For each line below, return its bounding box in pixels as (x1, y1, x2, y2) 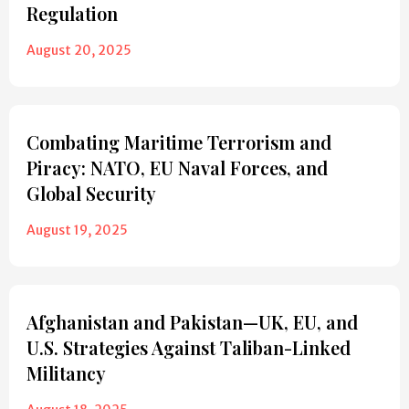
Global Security (26, 181, 156, 206)
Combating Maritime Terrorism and (26, 130, 331, 155)
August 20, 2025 (26, 42, 131, 59)
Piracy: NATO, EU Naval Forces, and (26, 155, 328, 181)
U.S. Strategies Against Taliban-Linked (26, 335, 351, 361)
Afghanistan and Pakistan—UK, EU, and (26, 309, 358, 335)
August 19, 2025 (26, 222, 128, 239)
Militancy (26, 361, 106, 386)
